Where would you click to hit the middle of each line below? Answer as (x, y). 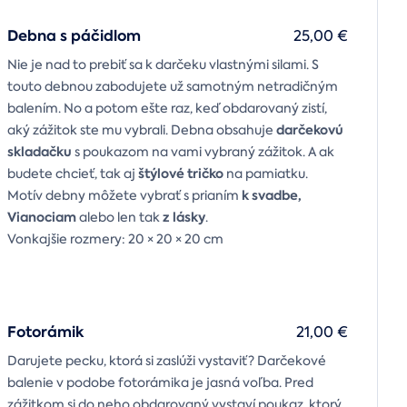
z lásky (184, 218)
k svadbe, (272, 196)
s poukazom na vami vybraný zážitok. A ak (203, 152)
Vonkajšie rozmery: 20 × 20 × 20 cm (115, 239)
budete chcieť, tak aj (73, 174)
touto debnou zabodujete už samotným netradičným (173, 87)
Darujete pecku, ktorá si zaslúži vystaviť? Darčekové (167, 361)
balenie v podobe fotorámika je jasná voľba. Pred (160, 383)
